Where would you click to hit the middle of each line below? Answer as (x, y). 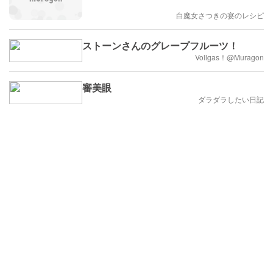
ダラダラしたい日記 (231, 99)
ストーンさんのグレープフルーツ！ (160, 46)
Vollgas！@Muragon (229, 57)
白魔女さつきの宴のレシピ (220, 15)
